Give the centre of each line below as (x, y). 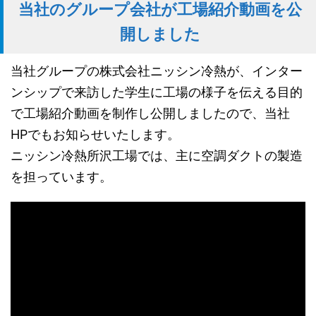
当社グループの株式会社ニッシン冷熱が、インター (157, 71)
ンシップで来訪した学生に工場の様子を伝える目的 (157, 92)
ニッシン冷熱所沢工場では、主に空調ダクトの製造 (157, 156)
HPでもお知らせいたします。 (95, 134)
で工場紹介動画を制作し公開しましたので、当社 (150, 113)
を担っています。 (61, 177)
